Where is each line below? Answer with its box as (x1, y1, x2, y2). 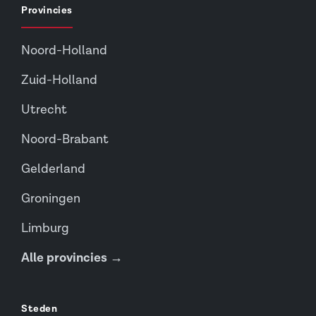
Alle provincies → (21, 250, 123, 267)
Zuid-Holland (21, 72, 97, 89)
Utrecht (21, 102, 67, 119)
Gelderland (21, 161, 85, 178)
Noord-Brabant (21, 131, 109, 148)
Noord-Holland (21, 42, 107, 59)
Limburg (21, 220, 69, 237)
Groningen (21, 190, 80, 207)
